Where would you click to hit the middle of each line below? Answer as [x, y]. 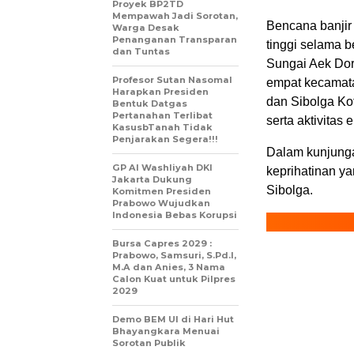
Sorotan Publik [149, 343]
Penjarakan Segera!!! [165, 139]
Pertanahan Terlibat [162, 116]
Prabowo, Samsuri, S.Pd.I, [174, 256]
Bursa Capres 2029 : [162, 244]
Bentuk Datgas [150, 104]
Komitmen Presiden [162, 192]
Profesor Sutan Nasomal [172, 80]
